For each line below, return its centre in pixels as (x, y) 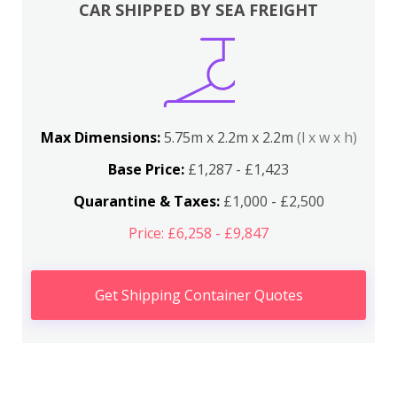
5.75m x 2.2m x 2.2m (230, 137)
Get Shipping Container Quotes (198, 295)
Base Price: (146, 169)
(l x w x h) (327, 137)
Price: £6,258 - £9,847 (198, 233)
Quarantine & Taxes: (146, 201)
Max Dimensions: (102, 137)
